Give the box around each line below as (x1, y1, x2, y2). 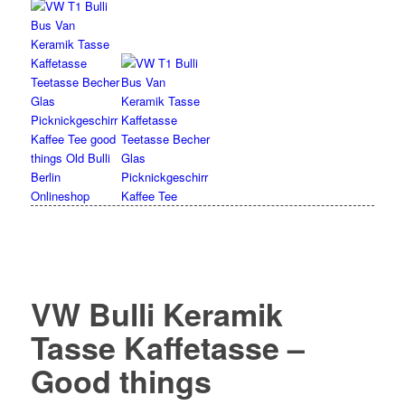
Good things (30, 359, 212, 402)
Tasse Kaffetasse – (30, 325, 305, 369)
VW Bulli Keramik (30, 292, 283, 335)
